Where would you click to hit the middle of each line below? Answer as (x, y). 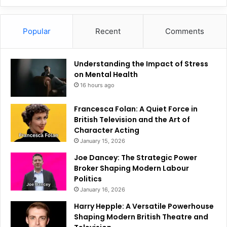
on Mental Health (106, 74)
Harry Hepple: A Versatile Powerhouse (144, 206)
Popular (36, 31)
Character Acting (107, 130)
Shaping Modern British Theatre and (141, 217)
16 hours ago (97, 85)
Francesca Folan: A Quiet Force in (136, 109)
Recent (108, 31)
